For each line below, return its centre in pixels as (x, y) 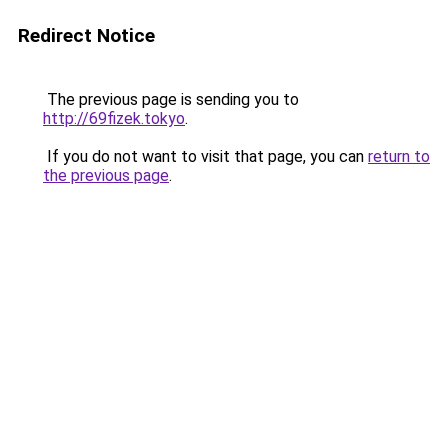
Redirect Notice (86, 35)
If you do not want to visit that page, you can (205, 156)
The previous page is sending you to (171, 99)
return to (399, 156)
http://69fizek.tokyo (114, 118)
